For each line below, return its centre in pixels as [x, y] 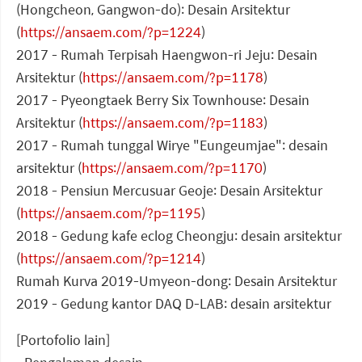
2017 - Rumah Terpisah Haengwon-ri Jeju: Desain [167, 55]
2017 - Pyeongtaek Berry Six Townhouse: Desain [163, 100]
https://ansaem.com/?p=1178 [173, 78]
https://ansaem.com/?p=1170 [172, 168]
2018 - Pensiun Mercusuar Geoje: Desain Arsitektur [169, 191]
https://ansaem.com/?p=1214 [111, 259]
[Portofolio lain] [63, 340]
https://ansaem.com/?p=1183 [173, 123]
